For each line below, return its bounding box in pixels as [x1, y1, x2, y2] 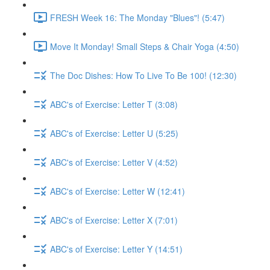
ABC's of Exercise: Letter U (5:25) [50, 127, 178, 139]
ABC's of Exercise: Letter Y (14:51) [50, 242, 183, 255]
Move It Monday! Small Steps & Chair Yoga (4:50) [50, 40, 239, 52]
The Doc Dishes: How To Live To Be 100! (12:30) [50, 69, 237, 81]
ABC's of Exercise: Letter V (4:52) [50, 155, 178, 168]
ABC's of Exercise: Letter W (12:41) [50, 184, 185, 197]
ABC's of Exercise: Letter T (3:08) [50, 98, 178, 110]
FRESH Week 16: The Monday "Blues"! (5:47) [50, 11, 225, 24]
